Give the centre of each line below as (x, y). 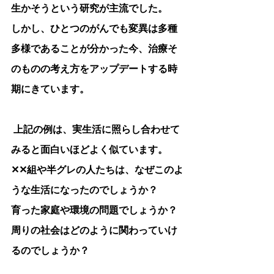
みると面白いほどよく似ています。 (89, 150)
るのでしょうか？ (50, 251)
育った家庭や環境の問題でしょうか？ (94, 211)
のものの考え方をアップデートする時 (94, 69)
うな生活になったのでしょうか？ (84, 191)
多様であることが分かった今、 (80, 49)
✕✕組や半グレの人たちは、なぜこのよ (97, 170)
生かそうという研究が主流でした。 (89, 9)
